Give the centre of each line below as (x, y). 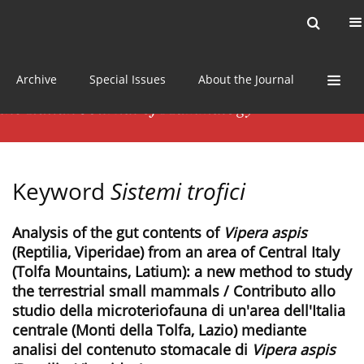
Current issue (74, 22)
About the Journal (246, 79)
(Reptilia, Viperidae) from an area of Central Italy (176, 252)
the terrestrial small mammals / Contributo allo (174, 291)
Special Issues (128, 79)
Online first (236, 22)
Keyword (61, 191)
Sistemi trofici (178, 191)
